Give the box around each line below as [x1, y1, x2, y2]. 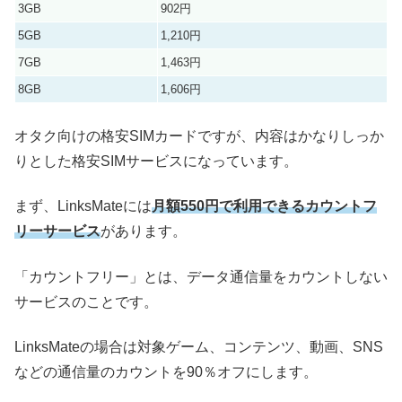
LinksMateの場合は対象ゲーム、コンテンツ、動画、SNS [14, 338, 383, 354]
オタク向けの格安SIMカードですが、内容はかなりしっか [14, 127, 384, 144]
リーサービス [14, 223, 100, 240]
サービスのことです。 [14, 293, 158, 310]
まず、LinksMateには [14, 198, 152, 214]
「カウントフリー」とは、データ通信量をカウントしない [14, 268, 388, 284]
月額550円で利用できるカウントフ [152, 198, 377, 214]
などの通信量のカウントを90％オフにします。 [14, 363, 318, 380]
